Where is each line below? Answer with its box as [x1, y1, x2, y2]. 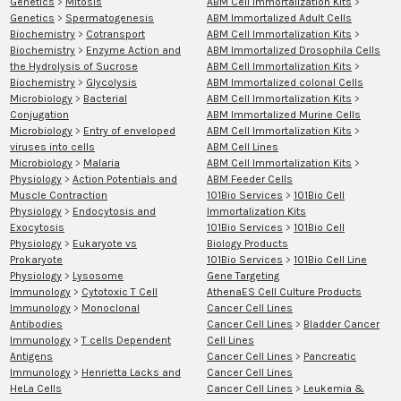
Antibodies [9, 317, 63, 330]
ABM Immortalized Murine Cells [207, 107, 361, 121]
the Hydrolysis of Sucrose [9, 59, 138, 73]
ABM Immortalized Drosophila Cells [207, 43, 380, 56]
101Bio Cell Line [294, 252, 367, 266]
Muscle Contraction [9, 188, 107, 201]
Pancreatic [303, 349, 356, 363]
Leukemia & [303, 381, 364, 395]
